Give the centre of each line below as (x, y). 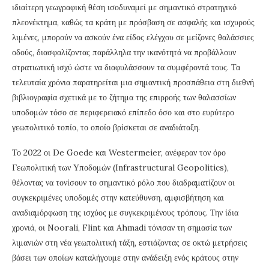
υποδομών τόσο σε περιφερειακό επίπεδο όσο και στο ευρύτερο (123, 112)
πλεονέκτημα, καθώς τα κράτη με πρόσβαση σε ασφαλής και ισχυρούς (133, 22)
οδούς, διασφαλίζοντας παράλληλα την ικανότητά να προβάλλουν (124, 52)
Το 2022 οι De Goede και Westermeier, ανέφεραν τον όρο (119, 152)
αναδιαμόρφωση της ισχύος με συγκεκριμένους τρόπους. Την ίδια (125, 212)
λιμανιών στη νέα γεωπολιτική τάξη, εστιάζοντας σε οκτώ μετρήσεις (130, 242)
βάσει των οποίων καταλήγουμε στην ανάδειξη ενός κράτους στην (125, 257)
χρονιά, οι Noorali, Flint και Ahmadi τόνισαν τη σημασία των (122, 227)
